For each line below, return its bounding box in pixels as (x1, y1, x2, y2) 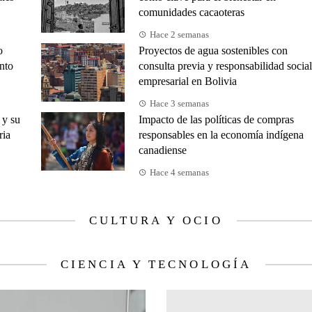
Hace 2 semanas (150, 30, 209, 40)
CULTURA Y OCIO (89, 214, 223, 228)
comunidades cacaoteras (139, 6, 244, 19)
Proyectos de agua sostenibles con (139, 45, 288, 57)
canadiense (139, 144, 187, 157)
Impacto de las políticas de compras (139, 114, 294, 126)
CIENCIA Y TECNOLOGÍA (61, 258, 251, 272)
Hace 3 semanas (150, 99, 209, 109)
